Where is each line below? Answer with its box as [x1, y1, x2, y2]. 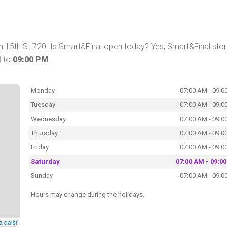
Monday [30, 86, 55, 94]
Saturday [30, 157, 60, 165]
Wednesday [30, 115, 66, 123]
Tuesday [30, 100, 55, 108]
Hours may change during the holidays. [30, 190, 144, 198]
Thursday [30, 129, 58, 137]
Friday [30, 143, 49, 151]
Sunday [30, 171, 53, 179]
